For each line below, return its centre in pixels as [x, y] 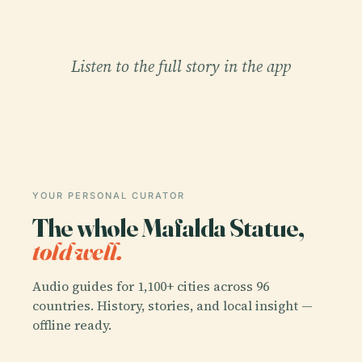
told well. [78, 250]
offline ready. [72, 325]
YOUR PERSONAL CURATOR [109, 195]
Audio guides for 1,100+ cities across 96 [151, 286]
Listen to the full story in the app [181, 66]
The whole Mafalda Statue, [168, 227]
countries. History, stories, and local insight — [173, 306]
